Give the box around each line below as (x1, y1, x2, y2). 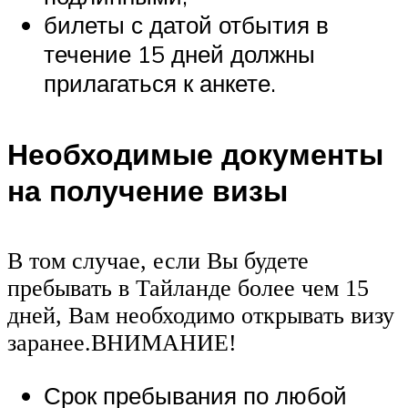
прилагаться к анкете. (44, 67, 276, 97)
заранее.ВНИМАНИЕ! (7, 329, 237, 356)
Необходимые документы (7, 136, 383, 173)
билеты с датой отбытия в (44, 9, 329, 39)
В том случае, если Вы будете (7, 247, 309, 274)
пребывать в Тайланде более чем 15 (7, 274, 369, 301)
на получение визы (7, 172, 288, 209)
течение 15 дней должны (44, 38, 315, 68)
